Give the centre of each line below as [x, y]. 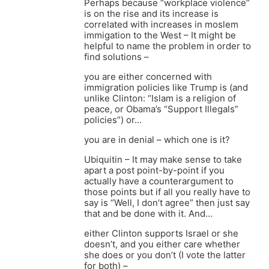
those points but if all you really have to [167, 192]
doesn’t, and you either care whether [162, 244]
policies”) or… [113, 120]
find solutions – [116, 57]
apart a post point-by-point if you [154, 171]
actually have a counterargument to [159, 181]
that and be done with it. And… [148, 214]
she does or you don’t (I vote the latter [165, 255]
